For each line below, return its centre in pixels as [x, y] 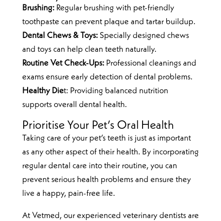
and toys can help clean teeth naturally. [89, 49]
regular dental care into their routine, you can [99, 166]
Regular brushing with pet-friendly [114, 8]
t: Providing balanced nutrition [116, 91]
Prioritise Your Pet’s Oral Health [98, 126]
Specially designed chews [143, 36]
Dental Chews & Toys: [60, 36]
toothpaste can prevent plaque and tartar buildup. [109, 22]
